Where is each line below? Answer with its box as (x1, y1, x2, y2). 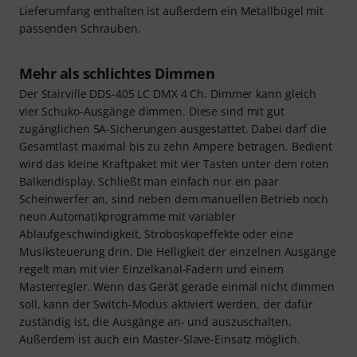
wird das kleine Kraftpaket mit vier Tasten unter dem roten (19, 155, 329, 171)
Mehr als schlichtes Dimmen (19, 63, 214, 83)
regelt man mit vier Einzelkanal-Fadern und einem (19, 261, 284, 277)
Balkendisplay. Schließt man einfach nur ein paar (19, 173, 279, 189)
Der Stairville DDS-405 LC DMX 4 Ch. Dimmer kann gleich (19, 85, 317, 101)
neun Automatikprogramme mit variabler (19, 208, 236, 224)
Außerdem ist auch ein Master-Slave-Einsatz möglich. (19, 331, 300, 347)
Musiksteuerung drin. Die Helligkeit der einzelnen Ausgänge (19, 243, 336, 259)
